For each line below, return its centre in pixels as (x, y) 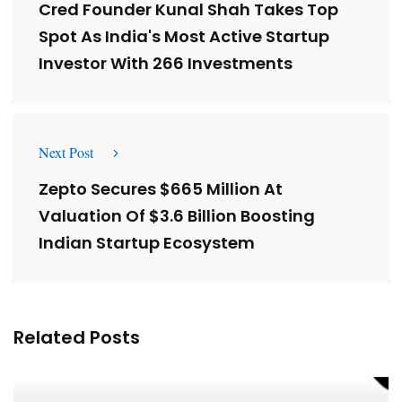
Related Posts (77, 338)
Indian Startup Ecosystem (147, 243)
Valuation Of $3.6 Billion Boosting (177, 216)
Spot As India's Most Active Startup (184, 37)
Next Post (66, 153)
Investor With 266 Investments (166, 64)
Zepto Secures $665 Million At (161, 189)
